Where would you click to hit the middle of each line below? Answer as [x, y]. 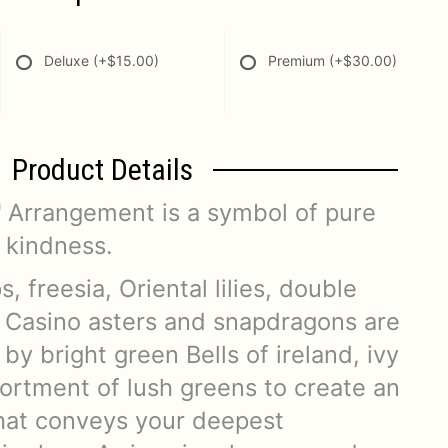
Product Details [102, 169]
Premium [298, 60]
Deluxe [68, 60]
